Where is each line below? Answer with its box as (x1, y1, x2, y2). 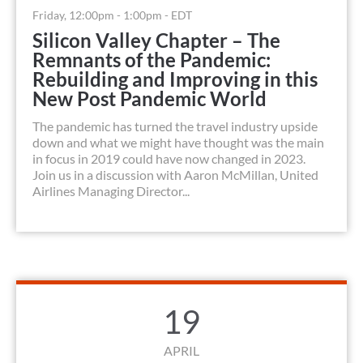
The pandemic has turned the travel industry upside (32, 118, 318, 135)
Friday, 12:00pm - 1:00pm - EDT (32, 8, 192, 23)
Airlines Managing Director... (32, 183, 190, 199)
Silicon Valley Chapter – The (32, 28, 280, 53)
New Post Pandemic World (32, 87, 267, 111)
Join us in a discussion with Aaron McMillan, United (32, 167, 318, 183)
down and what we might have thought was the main (32, 135, 324, 151)
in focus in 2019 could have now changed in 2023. (32, 151, 305, 167)
